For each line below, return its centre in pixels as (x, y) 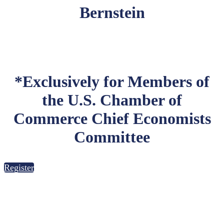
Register (19, 167)
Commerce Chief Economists (112, 118)
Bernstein (112, 12)
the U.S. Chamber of (112, 100)
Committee (112, 137)
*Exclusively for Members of (112, 81)
